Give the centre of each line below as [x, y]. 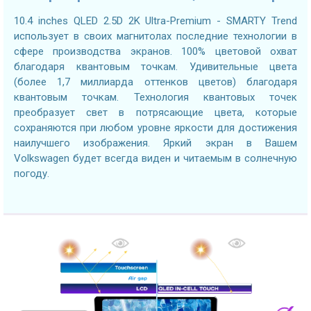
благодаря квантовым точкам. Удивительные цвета [155, 66]
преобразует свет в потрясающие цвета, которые [155, 112]
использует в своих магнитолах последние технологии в [155, 36]
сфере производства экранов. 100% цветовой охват [155, 51]
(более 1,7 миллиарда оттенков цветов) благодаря [155, 82]
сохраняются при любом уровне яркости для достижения [155, 127]
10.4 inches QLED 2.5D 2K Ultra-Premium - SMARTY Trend [155, 20]
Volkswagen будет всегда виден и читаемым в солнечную [155, 158]
